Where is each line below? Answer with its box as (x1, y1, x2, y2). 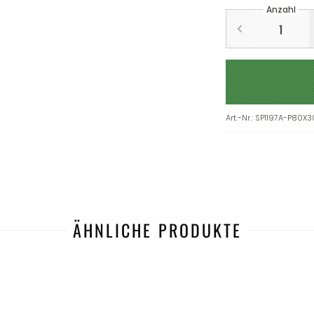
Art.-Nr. (226, 112, 252, 123)
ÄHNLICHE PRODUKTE (72, 217, 242, 243)
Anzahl (266, 4, 296, 16)
